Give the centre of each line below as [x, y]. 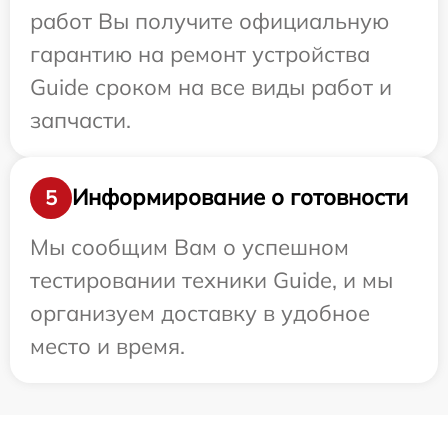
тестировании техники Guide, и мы [211, 279]
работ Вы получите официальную [209, 20]
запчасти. [80, 119]
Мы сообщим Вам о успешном [189, 246]
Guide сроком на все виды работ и [211, 86]
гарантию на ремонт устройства [200, 53]
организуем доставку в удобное [200, 312]
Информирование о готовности [240, 197]
